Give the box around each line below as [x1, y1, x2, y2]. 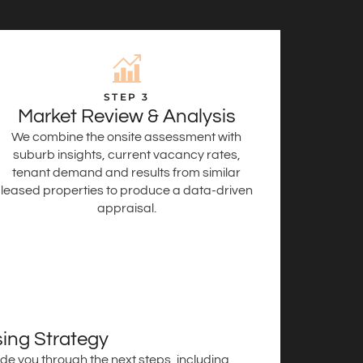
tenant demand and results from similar [12, 165, 241, 179]
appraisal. [96, 201, 156, 215]
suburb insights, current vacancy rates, [12, 147, 241, 161]
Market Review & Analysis [17, 105, 236, 126]
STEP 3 [103, 90, 150, 103]
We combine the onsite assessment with [11, 130, 241, 143]
